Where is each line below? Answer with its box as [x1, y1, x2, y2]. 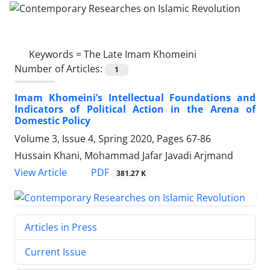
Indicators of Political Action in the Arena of [14, 102, 256, 116]
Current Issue [25, 245, 86, 259]
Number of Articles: [14, 61, 105, 75]
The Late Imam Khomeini [84, 47, 196, 61]
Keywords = [29, 47, 84, 61]
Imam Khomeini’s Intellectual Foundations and [14, 90, 256, 104]
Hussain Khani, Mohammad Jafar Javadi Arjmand [14, 148, 233, 162]
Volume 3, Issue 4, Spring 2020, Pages [14, 131, 186, 145]
